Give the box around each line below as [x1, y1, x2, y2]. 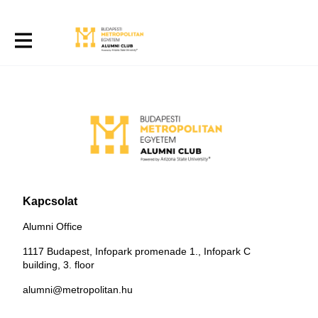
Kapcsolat [23, 195, 77, 207]
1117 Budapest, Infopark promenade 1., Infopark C [23, 246, 251, 257]
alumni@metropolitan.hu [23, 284, 133, 295]
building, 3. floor [23, 259, 94, 270]
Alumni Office [23, 221, 82, 232]
